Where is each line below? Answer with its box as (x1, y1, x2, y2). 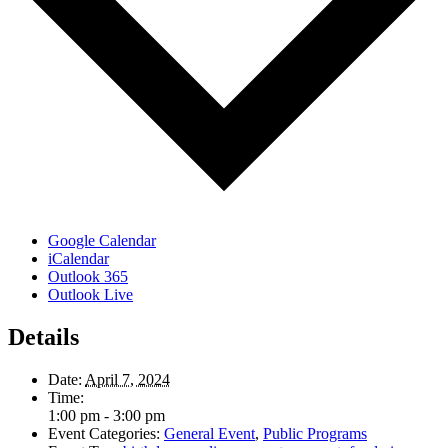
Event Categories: (48, 424, 160, 442)
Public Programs (263, 424, 367, 442)
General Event (164, 424, 255, 442)
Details (8, 323, 79, 350)
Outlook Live (48, 286, 133, 304)
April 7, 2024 (85, 370, 170, 388)
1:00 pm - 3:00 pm (48, 406, 165, 424)
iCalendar (48, 250, 109, 268)
